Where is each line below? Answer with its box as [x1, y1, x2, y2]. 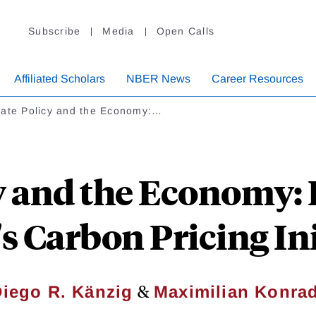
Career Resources [212, 73, 303, 85]
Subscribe [28, 25, 81, 37]
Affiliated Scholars [14, 73, 105, 85]
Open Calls [156, 25, 214, 37]
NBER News [126, 73, 190, 85]
